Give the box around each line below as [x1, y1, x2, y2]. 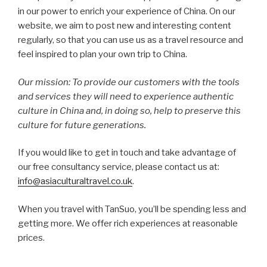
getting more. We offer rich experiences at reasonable [18, 218, 238, 229]
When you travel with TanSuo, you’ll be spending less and [18, 203, 246, 215]
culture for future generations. [18, 119, 146, 131]
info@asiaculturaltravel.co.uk [18, 176, 132, 187]
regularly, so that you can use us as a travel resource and [18, 35, 243, 45]
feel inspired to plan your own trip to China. [18, 49, 187, 60]
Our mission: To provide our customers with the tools [18, 76, 240, 88]
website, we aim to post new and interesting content [18, 20, 231, 31]
